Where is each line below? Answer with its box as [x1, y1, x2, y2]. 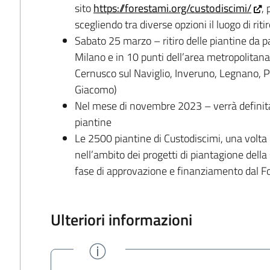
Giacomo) [75, 81, 118, 98]
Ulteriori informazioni [51, 207, 193, 231]
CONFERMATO [111, 240, 181, 256]
